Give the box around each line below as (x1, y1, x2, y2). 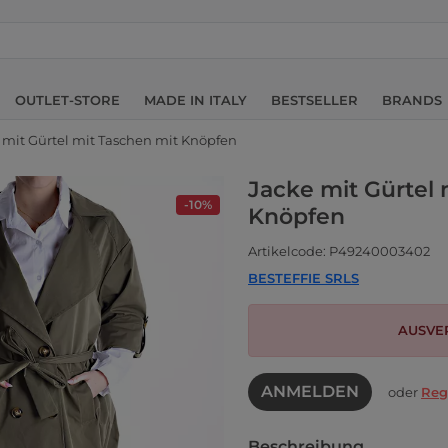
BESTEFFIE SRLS (248, 270, 359, 286)
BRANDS (382, 91, 442, 108)
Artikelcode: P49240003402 (248, 243, 430, 259)
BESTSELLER (271, 91, 358, 108)
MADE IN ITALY (144, 91, 247, 108)
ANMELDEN (261, 382, 359, 401)
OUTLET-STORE (15, 91, 120, 108)
